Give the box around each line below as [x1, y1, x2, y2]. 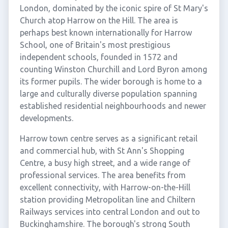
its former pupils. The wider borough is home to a [19, 77, 202, 86]
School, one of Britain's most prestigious [19, 40, 170, 49]
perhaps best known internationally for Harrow [19, 28, 192, 37]
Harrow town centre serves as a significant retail [19, 134, 197, 143]
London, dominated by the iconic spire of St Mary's [19, 4, 208, 13]
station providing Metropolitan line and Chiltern [19, 195, 195, 204]
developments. [19, 113, 73, 123]
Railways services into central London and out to [19, 207, 200, 216]
